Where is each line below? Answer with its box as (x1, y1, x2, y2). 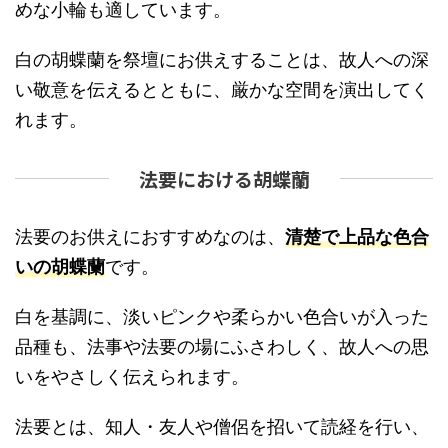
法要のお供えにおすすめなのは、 (15, 225, 285, 247)
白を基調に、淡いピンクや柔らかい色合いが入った (15, 305, 429, 327)
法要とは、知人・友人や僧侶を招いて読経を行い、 (15, 415, 429, 437)
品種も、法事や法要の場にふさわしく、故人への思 (15, 335, 429, 357)
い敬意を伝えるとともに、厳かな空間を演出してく (15, 78, 429, 100)
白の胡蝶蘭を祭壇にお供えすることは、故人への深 (15, 48, 429, 70)
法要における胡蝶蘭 (138, 164, 310, 192)
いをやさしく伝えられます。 (15, 365, 249, 387)
